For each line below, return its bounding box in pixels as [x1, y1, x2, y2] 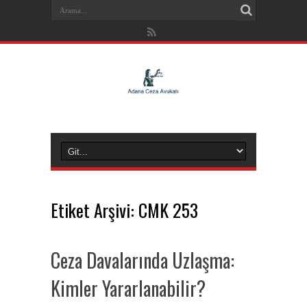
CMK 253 [138, 197, 198, 223]
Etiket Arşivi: [51, 197, 138, 223]
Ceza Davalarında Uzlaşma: [51, 246, 234, 274]
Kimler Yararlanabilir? [51, 274, 206, 302]
